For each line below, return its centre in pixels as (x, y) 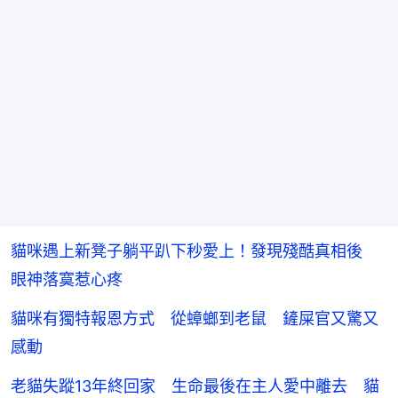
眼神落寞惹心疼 (67, 279)
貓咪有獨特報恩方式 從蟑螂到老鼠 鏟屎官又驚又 (195, 318)
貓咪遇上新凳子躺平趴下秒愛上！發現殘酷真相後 (195, 251)
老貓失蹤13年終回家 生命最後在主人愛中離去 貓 (195, 386)
